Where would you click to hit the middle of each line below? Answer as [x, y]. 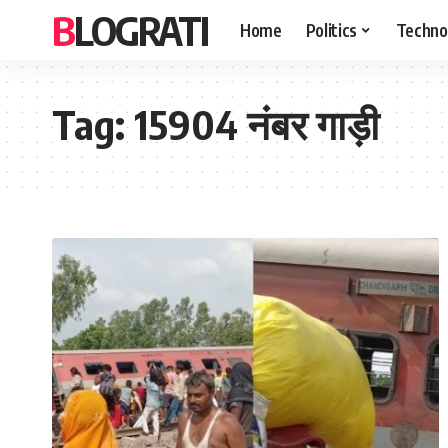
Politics [331, 29]
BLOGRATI [141, 30]
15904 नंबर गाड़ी [256, 124]
